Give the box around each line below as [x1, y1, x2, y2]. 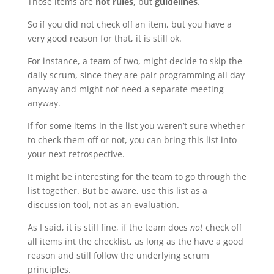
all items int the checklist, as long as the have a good [27, 235, 243, 248]
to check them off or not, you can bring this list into [27, 134, 237, 146]
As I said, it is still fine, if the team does [27, 221, 190, 234]
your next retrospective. [27, 148, 125, 160]
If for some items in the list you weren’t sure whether [27, 120, 245, 132]
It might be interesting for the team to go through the [27, 171, 246, 183]
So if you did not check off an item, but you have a [27, 18, 232, 31]
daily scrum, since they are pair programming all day [27, 69, 245, 81]
